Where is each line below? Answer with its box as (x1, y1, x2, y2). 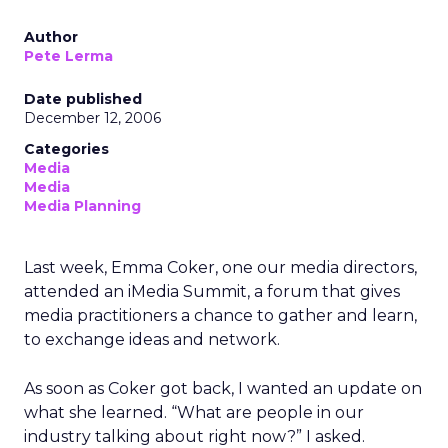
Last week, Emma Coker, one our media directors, (24, 258, 417, 277)
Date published (24, 90, 142, 108)
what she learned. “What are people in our (24, 403, 364, 422)
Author (24, 28, 78, 46)
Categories (24, 140, 109, 158)
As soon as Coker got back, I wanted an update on (24, 379, 422, 398)
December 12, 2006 (24, 109, 161, 127)
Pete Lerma (24, 47, 113, 65)
